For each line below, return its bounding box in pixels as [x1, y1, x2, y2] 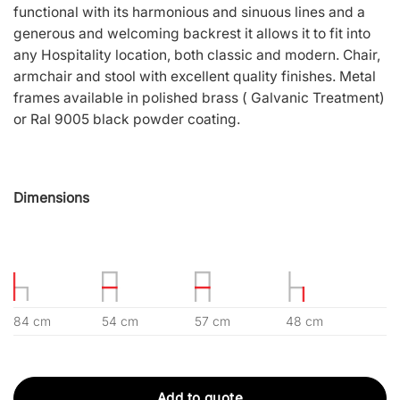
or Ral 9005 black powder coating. [13, 110, 240, 128]
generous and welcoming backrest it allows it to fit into [13, 24, 371, 42]
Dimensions [13, 188, 89, 206]
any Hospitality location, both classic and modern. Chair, [13, 46, 380, 63]
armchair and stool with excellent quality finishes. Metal [13, 67, 376, 85]
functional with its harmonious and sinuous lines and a [13, 3, 365, 21]
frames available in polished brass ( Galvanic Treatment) [13, 88, 385, 106]
